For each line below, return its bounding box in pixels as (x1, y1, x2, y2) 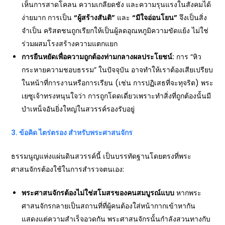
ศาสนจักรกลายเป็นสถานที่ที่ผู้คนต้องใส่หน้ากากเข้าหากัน (22, 201, 196, 211)
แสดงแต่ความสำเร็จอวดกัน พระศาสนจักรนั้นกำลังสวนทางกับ (22, 214, 211, 224)
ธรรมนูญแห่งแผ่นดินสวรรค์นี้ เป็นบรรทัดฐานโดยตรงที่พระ (11, 151, 192, 161)
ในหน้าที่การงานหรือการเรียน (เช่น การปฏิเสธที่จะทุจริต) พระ (22, 78, 214, 88)
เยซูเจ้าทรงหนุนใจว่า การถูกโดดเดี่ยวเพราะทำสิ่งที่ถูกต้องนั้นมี (22, 91, 211, 101)
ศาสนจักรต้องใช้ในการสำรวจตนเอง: (11, 164, 125, 174)
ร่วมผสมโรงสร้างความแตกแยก (22, 39, 118, 49)
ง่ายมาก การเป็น (22, 13, 74, 23)
